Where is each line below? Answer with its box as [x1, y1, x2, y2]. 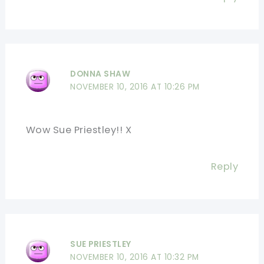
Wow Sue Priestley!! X [25, 123, 132, 137]
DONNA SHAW [70, 68, 131, 80]
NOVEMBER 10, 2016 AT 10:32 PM [70, 251, 199, 263]
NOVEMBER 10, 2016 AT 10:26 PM [70, 81, 200, 93]
